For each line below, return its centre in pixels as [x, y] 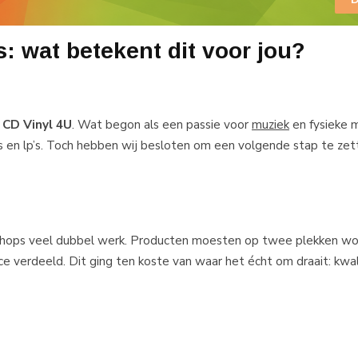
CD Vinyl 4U [37, 124]
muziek [270, 124]
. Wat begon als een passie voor [162, 124]
